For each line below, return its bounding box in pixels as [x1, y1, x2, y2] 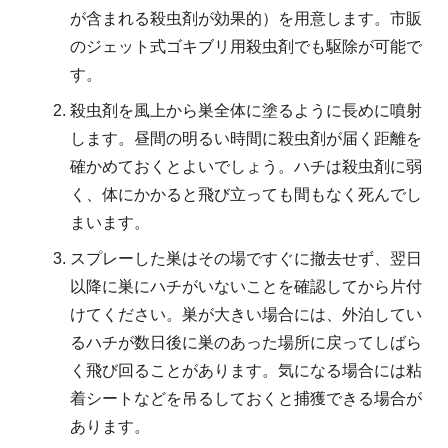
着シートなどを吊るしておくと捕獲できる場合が [70, 390, 422, 408]
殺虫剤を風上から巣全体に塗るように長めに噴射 [70, 102, 422, 120]
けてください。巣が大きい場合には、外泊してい [70, 306, 422, 324]
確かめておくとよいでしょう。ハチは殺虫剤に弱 [70, 158, 422, 176]
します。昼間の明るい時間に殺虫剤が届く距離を [70, 130, 422, 148]
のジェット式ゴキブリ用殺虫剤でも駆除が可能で [70, 38, 422, 56]
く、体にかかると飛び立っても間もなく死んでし [70, 186, 422, 204]
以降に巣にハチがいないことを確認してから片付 [70, 278, 422, 296]
